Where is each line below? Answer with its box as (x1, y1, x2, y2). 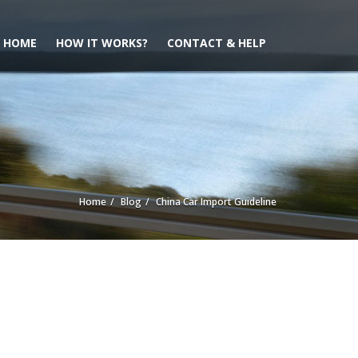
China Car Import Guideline (156, 195, 276, 209)
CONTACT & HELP (167, 35, 266, 50)
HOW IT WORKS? (56, 35, 148, 50)
